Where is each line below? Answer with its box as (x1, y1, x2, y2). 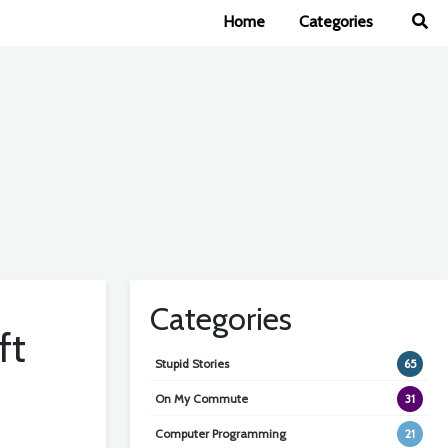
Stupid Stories (155, 356, 229, 371)
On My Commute (155, 391, 248, 406)
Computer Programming (155, 426, 286, 441)
